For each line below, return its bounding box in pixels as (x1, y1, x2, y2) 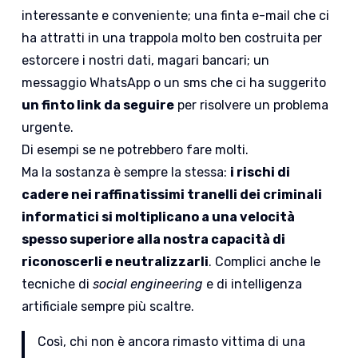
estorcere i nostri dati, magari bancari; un (22, 53, 270, 69)
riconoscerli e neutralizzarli (22, 254, 209, 270)
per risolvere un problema (174, 97, 329, 113)
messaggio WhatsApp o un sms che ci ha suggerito (22, 75, 327, 91)
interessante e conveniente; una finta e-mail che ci (22, 8, 330, 24)
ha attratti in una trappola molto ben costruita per (22, 30, 323, 46)
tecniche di (22, 276, 93, 292)
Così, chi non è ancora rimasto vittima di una (38, 334, 306, 350)
